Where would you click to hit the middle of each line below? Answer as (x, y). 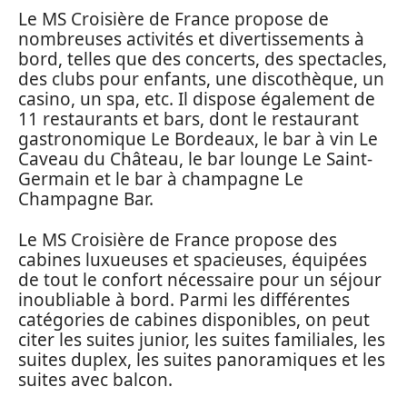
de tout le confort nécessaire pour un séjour (200, 279)
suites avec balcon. (95, 379)
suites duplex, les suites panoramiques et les (202, 359)
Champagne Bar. (86, 199)
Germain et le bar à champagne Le (161, 179)
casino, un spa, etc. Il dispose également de (197, 99)
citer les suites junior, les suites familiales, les (202, 339)
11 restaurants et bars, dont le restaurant (189, 119)
